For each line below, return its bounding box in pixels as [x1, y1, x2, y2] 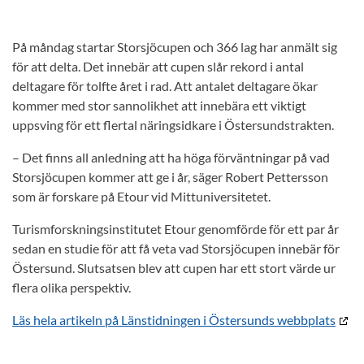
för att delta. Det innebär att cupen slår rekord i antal [12, 58, 304, 74]
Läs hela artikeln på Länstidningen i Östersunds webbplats [12, 312, 336, 327]
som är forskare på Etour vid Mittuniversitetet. [12, 188, 271, 204]
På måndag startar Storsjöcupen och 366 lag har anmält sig [12, 39, 337, 54]
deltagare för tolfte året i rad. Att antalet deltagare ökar [12, 78, 318, 93]
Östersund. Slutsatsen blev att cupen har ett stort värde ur [12, 260, 336, 275]
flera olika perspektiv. [12, 279, 131, 295]
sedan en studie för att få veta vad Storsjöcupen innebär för [12, 240, 340, 256]
